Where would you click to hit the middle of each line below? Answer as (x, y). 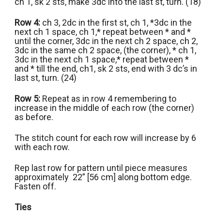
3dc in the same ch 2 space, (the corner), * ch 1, (105, 50)
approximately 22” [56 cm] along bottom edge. (103, 177)
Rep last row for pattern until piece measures (101, 168)
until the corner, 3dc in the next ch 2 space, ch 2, (106, 41)
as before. (34, 117)
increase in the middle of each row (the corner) (104, 108)
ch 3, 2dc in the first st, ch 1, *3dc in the (116, 22)
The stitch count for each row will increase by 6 (105, 138)
